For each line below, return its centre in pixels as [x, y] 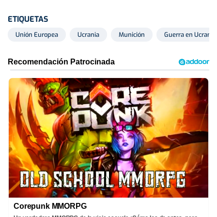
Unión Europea [37, 34]
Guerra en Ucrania [190, 34]
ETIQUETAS [28, 19]
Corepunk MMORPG [50, 206]
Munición [132, 34]
